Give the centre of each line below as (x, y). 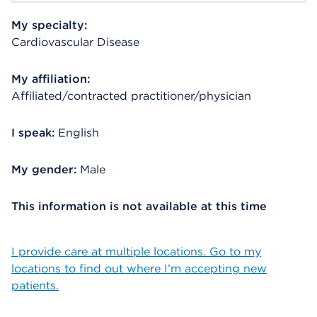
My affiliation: (51, 79)
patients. (35, 286)
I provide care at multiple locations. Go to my (136, 252)
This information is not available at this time (139, 206)
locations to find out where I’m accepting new (139, 269)
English (79, 133)
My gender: (44, 169)
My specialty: (49, 25)
